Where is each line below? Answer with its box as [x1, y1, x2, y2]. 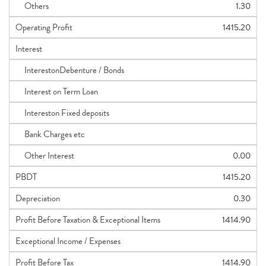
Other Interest [15, 149, 74, 162]
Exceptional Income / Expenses [15, 235, 121, 248]
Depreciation [15, 192, 60, 205]
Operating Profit [15, 21, 72, 34]
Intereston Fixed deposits [15, 106, 109, 119]
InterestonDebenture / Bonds [15, 64, 124, 77]
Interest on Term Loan [15, 85, 98, 98]
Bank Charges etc [15, 128, 85, 141]
